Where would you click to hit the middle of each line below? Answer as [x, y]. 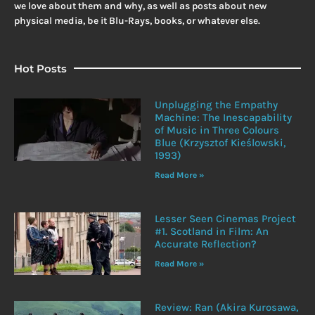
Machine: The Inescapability [223, 117]
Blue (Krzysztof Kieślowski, [220, 142]
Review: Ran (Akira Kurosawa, [226, 307]
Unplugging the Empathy [216, 104]
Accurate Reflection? [205, 244]
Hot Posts [40, 68]
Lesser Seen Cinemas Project [225, 218]
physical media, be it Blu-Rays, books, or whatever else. [137, 21]
